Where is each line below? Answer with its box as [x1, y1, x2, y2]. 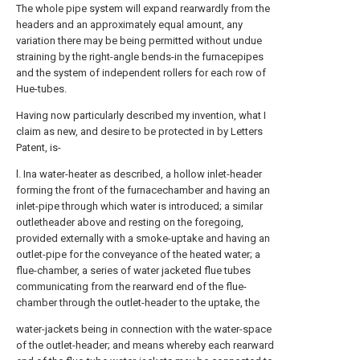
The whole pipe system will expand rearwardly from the [16, 2, 270, 14]
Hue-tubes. [16, 83, 67, 95]
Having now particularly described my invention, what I [16, 109, 266, 121]
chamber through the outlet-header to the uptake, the [16, 297, 260, 309]
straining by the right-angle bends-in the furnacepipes [16, 51, 264, 63]
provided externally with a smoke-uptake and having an [16, 232, 270, 244]
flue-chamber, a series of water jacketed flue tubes [16, 264, 251, 276]
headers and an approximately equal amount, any [16, 18, 243, 31]
